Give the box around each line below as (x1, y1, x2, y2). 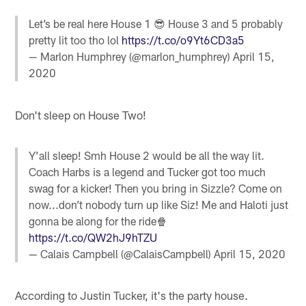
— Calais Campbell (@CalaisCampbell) (29, 247, 214, 260)
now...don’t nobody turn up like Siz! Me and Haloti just (29, 198, 289, 211)
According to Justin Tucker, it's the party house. (15, 288, 249, 303)
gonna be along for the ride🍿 (29, 214, 168, 227)
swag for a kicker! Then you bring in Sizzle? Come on (29, 182, 283, 195)
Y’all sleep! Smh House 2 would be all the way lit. (29, 149, 265, 162)
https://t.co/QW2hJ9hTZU (29, 231, 158, 244)
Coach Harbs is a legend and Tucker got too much (29, 165, 266, 178)
